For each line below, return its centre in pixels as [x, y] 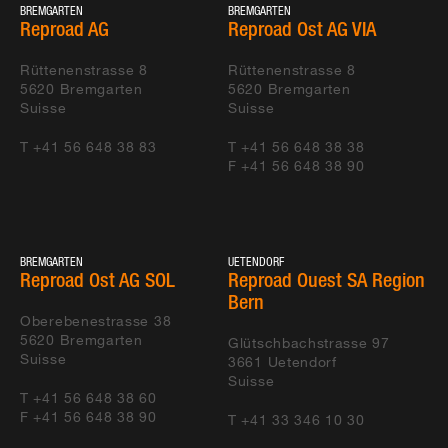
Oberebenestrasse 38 [96, 321]
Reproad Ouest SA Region [326, 280]
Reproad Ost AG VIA [302, 29]
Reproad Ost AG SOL [97, 280]
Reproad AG [64, 29]
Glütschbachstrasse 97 [309, 343]
